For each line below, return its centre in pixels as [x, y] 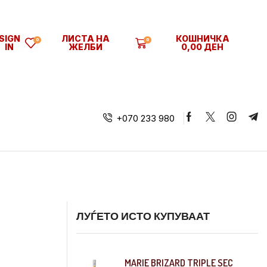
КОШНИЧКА [202, 38]
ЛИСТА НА [86, 38]
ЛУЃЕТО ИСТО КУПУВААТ [143, 216]
